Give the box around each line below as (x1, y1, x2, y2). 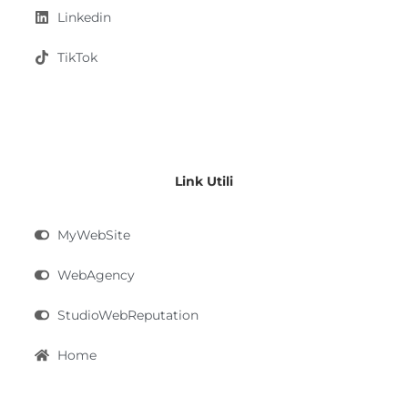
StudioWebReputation (57, 307, 199, 324)
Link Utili (175, 173, 233, 190)
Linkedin (57, 9, 111, 26)
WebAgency (57, 267, 135, 284)
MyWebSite (57, 227, 130, 244)
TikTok (57, 49, 97, 66)
